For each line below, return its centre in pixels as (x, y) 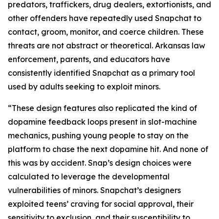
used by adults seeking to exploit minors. (84, 87)
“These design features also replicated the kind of (102, 108)
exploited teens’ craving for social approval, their (101, 204)
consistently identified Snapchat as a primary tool (101, 73)
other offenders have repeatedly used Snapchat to (105, 18)
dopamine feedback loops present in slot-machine (102, 122)
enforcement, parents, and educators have (89, 59)
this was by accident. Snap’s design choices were (100, 163)
